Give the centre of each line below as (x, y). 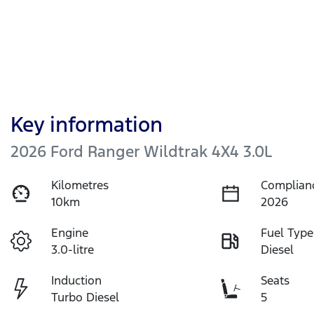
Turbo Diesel (86, 297)
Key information (87, 124)
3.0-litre (73, 249)
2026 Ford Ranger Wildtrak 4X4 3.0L (141, 151)
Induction (77, 280)
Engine (70, 232)
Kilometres (80, 185)
